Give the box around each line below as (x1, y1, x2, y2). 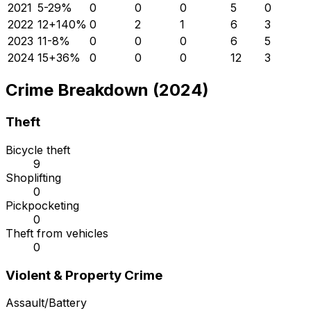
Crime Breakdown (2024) (6, 80, 209, 101)
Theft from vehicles (6, 226, 108, 241)
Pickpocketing (6, 199, 79, 213)
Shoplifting (6, 171, 61, 185)
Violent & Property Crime (6, 267, 162, 283)
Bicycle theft (6, 143, 70, 158)
